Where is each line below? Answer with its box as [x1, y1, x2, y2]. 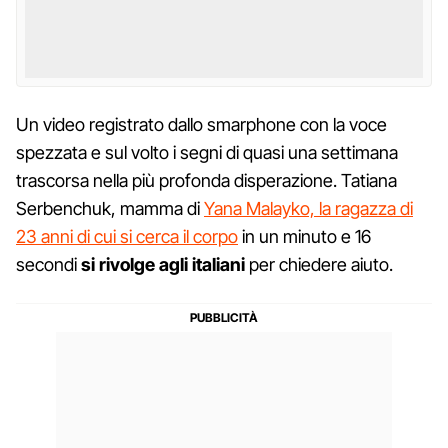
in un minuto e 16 [238, 225, 371, 247]
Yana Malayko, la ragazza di [204, 197, 413, 219]
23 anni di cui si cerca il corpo [16, 225, 238, 247]
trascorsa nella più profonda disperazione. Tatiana [16, 169, 397, 191]
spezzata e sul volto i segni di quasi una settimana [16, 141, 398, 163]
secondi [16, 253, 81, 275]
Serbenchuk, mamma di [16, 197, 204, 219]
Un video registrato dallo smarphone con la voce [16, 113, 387, 135]
